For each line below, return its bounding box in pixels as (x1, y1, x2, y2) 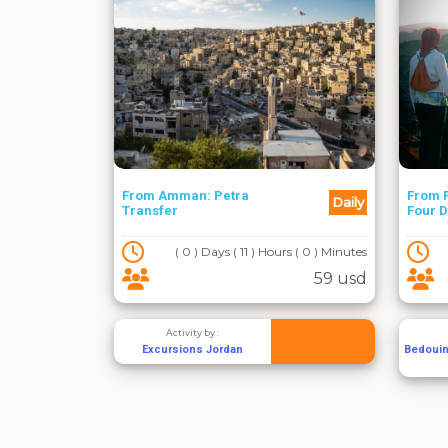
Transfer (122, 202, 178, 218)
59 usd (314, 269, 367, 288)
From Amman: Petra (122, 187, 249, 203)
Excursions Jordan (141, 343, 243, 356)
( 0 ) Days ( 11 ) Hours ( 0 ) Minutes (175, 244, 367, 259)
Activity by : (165, 327, 219, 338)
